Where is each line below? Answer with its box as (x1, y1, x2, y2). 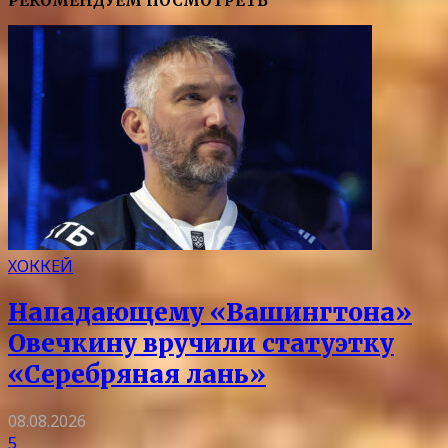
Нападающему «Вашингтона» (8, 297, 412, 329)
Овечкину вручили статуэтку (8, 328, 394, 360)
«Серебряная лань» (8, 359, 266, 391)
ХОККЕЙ (8, 255, 73, 278)
